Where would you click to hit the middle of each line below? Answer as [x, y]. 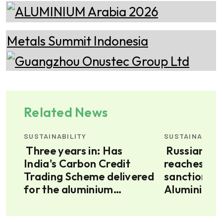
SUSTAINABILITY [55, 136]
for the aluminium [69, 189]
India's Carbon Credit [77, 163]
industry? [48, 202]
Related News [66, 112]
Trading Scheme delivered [89, 176]
